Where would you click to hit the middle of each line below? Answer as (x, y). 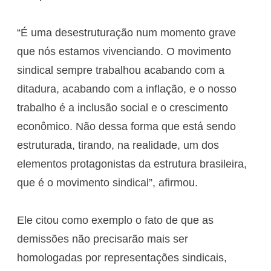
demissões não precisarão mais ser (103, 239)
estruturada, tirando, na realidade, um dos (118, 145)
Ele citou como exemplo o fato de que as (115, 220)
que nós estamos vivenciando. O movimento (124, 51)
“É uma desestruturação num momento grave (126, 32)
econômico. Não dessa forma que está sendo (126, 126)
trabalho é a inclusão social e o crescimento (122, 107)
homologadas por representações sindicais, (122, 257)
